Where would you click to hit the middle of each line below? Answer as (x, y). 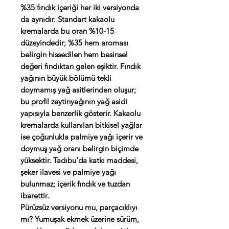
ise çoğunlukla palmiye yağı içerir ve (82, 137)
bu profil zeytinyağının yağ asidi (74, 102)
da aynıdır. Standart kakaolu (67, 19)
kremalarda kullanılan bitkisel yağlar (81, 125)
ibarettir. (35, 196)
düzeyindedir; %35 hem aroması (74, 43)
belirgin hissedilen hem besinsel (74, 55)
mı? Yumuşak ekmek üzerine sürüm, (80, 219)
